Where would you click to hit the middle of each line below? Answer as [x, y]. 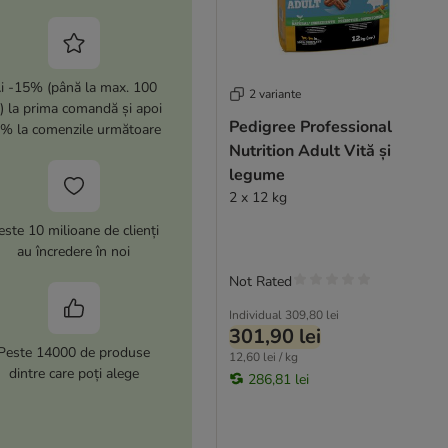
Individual [255, 314]
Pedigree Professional [310, 126]
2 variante [274, 93]
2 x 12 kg [257, 197]
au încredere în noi [74, 251]
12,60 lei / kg [263, 356]
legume [256, 174]
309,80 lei [311, 314]
